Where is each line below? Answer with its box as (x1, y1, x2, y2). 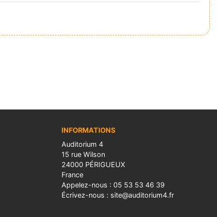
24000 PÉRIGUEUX (62, 160, 125, 169)
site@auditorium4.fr (110, 190, 174, 199)
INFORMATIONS (62, 125, 115, 134)
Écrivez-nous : (62, 190, 110, 199)
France (62, 170, 83, 179)
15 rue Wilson (62, 150, 105, 158)
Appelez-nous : (62, 180, 113, 189)
